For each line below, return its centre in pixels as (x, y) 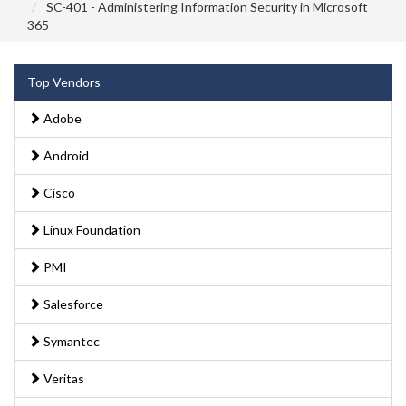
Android (65, 155)
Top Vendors (64, 82)
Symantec (70, 341)
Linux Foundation (91, 229)
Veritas (63, 378)
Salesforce (72, 304)
